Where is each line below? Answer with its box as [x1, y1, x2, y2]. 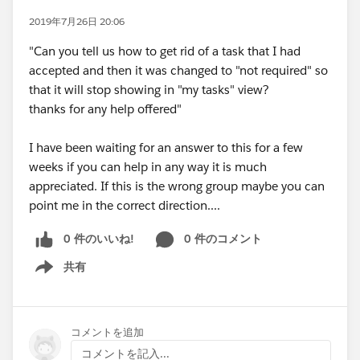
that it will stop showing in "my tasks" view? [29, 82, 269, 97]
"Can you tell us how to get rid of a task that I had [29, 43, 301, 59]
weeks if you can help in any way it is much [29, 159, 267, 174]
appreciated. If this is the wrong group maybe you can [29, 178, 325, 194]
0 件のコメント [184, 231, 262, 246]
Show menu [22, 268, 87, 283]
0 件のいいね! [63, 231, 134, 246]
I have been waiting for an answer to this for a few [29, 140, 303, 155]
